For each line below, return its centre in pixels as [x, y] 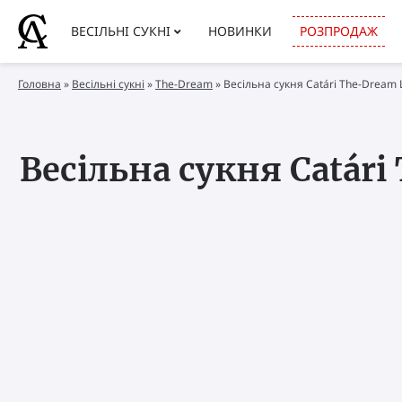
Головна [39, 84]
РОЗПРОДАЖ [339, 31]
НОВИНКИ [240, 31]
